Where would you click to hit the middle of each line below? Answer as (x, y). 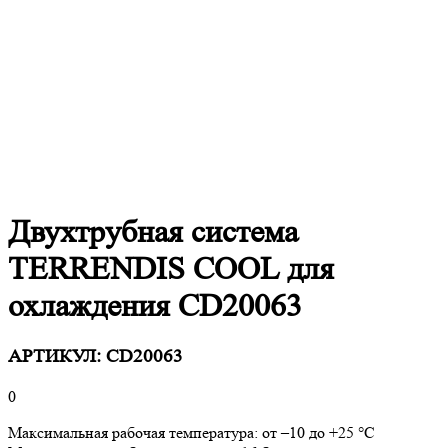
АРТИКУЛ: (57, 357)
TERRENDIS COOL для (171, 269)
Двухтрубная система (153, 232)
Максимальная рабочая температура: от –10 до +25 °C (191, 433)
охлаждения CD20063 (155, 306)
